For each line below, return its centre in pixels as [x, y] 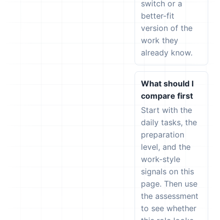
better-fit [158, 16]
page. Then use [169, 184]
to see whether [169, 208]
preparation [163, 135]
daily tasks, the [169, 122]
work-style [161, 159]
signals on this [167, 171]
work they [160, 40]
